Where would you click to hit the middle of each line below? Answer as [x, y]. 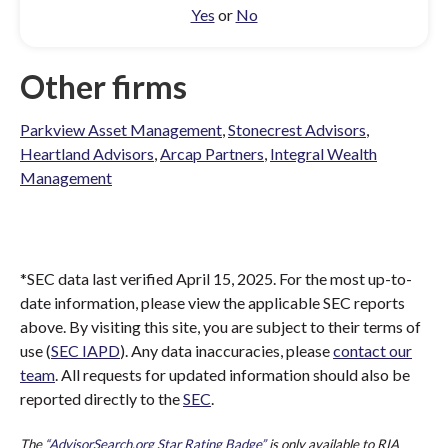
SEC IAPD [85, 350]
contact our [372, 350]
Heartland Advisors [87, 153]
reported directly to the [101, 398]
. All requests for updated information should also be [232, 374]
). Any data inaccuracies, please [226, 350]
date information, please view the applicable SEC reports [212, 302]
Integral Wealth [323, 153]
